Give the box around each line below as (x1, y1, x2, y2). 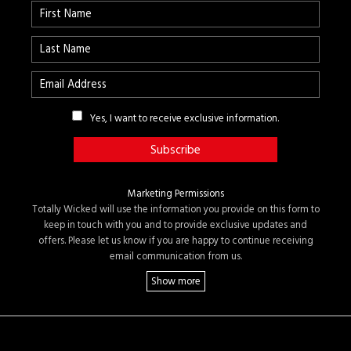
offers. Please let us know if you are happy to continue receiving (38, 233, 313, 248)
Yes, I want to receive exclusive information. (184, 110, 279, 125)
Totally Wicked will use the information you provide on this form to (31, 202, 320, 217)
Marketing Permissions (127, 186, 224, 201)
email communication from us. (109, 249, 242, 264)
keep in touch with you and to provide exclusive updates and (44, 218, 307, 233)
